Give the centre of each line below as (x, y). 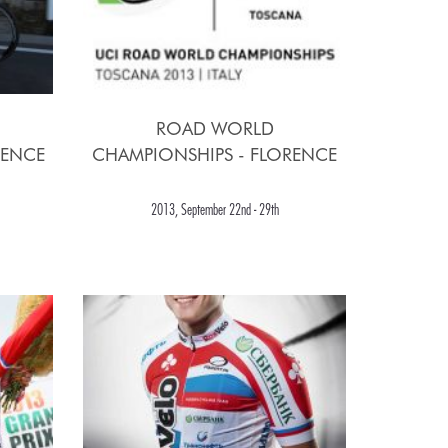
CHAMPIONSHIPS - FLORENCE (215, 155)
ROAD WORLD (214, 129)
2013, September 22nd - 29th (214, 209)
